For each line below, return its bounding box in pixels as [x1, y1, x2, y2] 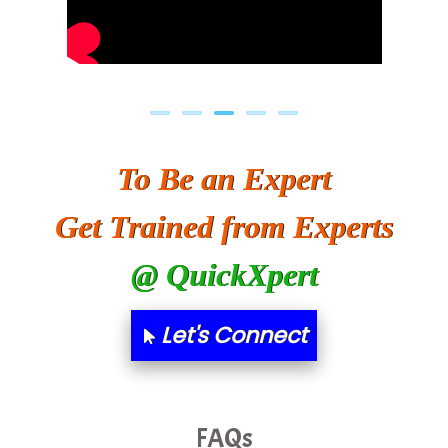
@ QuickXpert [130, 256, 318, 293]
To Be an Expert [117, 160, 331, 197]
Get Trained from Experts [55, 208, 393, 245]
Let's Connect [155, 319, 307, 351]
